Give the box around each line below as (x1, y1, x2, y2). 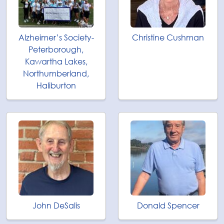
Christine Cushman (132, 32, 204, 43)
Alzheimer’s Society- (18, 32, 94, 43)
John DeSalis (32, 200, 80, 211)
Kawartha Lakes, (24, 56, 87, 67)
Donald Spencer (136, 200, 199, 211)
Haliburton (36, 80, 76, 91)
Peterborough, (28, 44, 83, 55)
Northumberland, (23, 68, 89, 79)
